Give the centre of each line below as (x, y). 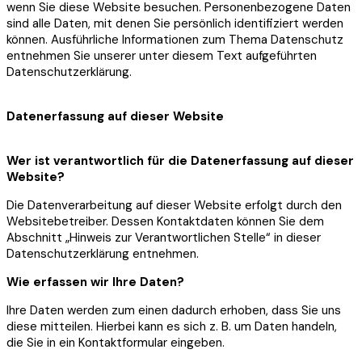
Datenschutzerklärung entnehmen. (103, 253)
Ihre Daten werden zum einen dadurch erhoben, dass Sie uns (174, 310)
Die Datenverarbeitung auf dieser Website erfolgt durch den (174, 205)
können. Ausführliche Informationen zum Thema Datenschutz (175, 39)
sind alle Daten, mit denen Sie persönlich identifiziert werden (175, 23)
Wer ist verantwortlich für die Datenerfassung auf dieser (180, 160)
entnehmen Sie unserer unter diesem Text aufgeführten (162, 55)
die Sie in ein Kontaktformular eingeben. (116, 342)
